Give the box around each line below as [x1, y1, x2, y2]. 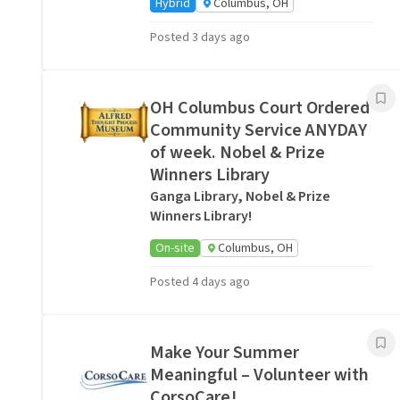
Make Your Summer [150, 340, 299, 365]
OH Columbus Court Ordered [150, 96, 370, 121]
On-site [155, 239, 195, 257]
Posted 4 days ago [150, 273, 250, 291]
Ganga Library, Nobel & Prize [150, 187, 330, 206]
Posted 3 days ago [150, 29, 250, 46]
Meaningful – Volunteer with [150, 362, 369, 387]
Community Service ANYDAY [150, 118, 367, 143]
